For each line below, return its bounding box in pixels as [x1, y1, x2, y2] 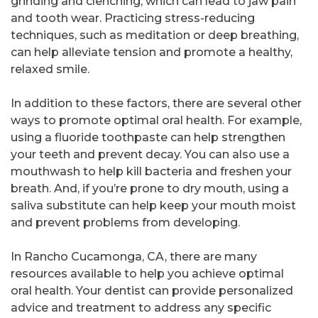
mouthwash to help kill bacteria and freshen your [11, 165, 292, 179]
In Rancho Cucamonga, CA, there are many [11, 250, 257, 264]
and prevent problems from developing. [11, 216, 240, 230]
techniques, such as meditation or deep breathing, [11, 28, 299, 43]
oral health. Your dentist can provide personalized [11, 284, 293, 298]
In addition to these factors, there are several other [11, 97, 302, 111]
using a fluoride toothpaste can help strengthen [11, 131, 285, 145]
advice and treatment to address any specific [11, 301, 271, 315]
